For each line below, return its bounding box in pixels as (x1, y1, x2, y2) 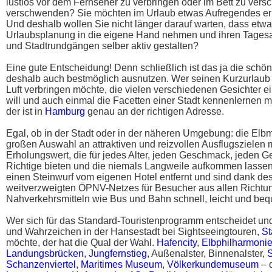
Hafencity (157, 237, 197, 248)
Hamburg (45, 106, 85, 117)
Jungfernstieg (89, 248, 147, 259)
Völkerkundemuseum (167, 259, 259, 270)
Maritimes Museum (81, 259, 162, 270)
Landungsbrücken (6, 248, 84, 259)
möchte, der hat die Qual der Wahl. (6, 237, 157, 248)
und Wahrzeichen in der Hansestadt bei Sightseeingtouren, (6, 226, 262, 237)
